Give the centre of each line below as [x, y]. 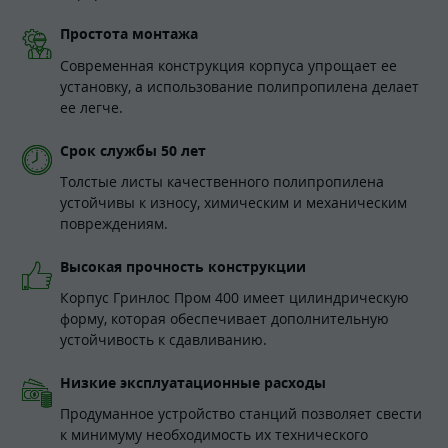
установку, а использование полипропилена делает [239, 86]
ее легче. [91, 107]
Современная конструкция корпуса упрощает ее [228, 65]
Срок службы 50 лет [133, 150]
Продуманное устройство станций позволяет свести [241, 414]
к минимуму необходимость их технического [214, 435]
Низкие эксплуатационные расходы [193, 382]
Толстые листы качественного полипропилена [222, 182]
